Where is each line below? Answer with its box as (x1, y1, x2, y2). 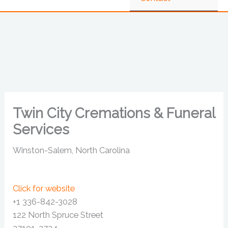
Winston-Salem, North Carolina (13, 146, 130, 156)
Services (13, 121, 70, 137)
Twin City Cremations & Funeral (13, 104, 215, 121)
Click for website (13, 184, 75, 194)
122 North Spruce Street (13, 210, 104, 220)
